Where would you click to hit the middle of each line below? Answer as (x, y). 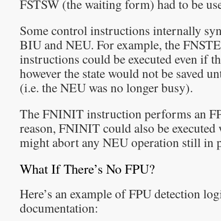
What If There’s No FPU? (87, 169)
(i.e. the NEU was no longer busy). (106, 87)
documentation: (59, 208)
